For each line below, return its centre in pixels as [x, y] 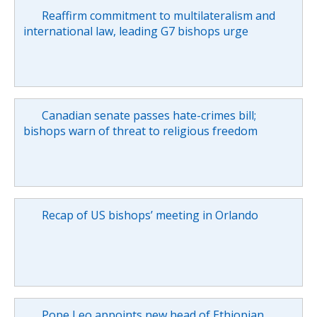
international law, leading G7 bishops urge [136, 31]
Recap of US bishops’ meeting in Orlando [150, 215]
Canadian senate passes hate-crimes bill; [149, 115]
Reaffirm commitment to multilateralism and [158, 15]
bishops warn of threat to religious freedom [140, 131]
